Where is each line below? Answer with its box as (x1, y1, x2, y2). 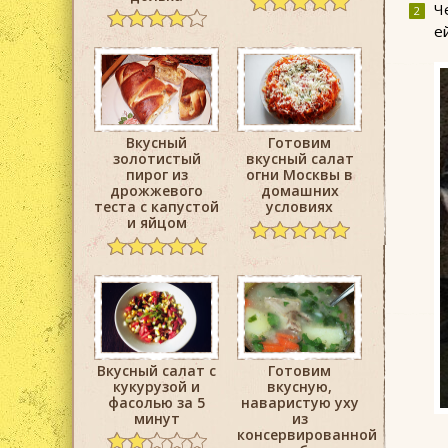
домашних (260, 181, 339, 201)
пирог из (125, 165, 188, 185)
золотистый (112, 149, 201, 169)
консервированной (237, 424, 377, 444)
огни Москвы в (246, 165, 353, 185)
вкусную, (267, 376, 332, 396)
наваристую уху (240, 392, 359, 412)
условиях (266, 197, 333, 217)
